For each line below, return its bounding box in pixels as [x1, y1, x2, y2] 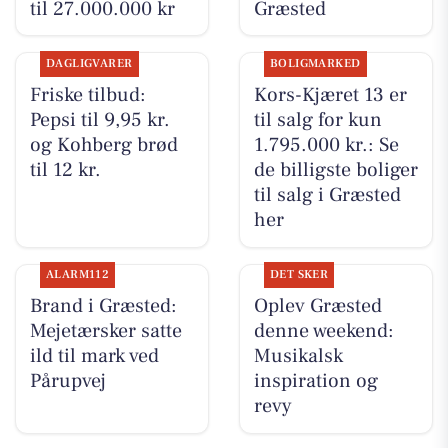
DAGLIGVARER [45, 56, 133, 72]
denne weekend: [253, 318, 394, 345]
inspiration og [253, 368, 378, 395]
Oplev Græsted [253, 293, 382, 320]
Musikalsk [253, 343, 343, 370]
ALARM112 [45, 267, 110, 283]
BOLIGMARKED [269, 56, 361, 72]
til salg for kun [253, 107, 382, 134]
